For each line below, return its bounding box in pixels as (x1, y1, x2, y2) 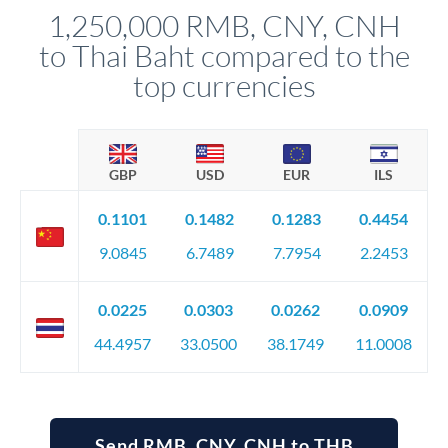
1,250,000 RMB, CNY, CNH (47, 7, 401, 44)
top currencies (132, 67, 316, 104)
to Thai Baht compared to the (38, 37, 410, 74)
